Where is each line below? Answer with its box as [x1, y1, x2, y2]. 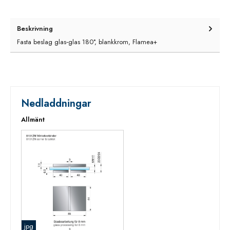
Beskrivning [17, 23, 53, 33]
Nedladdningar [21, 95, 91, 111]
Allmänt [21, 114, 45, 125]
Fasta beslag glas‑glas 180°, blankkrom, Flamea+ [17, 37, 157, 47]
